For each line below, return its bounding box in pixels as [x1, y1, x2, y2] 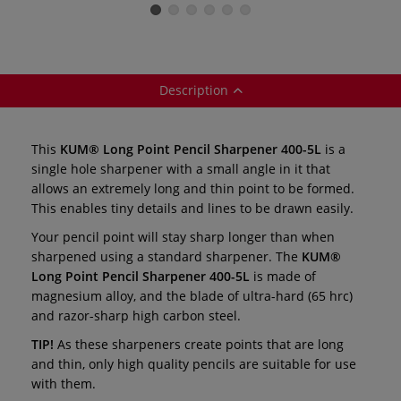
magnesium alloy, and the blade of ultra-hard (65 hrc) [31, 286, 353, 304]
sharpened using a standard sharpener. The [31, 247, 302, 265]
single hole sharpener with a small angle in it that [31, 159, 330, 177]
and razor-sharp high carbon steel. [31, 306, 241, 324]
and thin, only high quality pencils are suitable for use [31, 354, 356, 372]
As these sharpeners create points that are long [54, 335, 344, 353]
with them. [31, 374, 96, 392]
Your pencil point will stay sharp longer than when [31, 227, 335, 245]
